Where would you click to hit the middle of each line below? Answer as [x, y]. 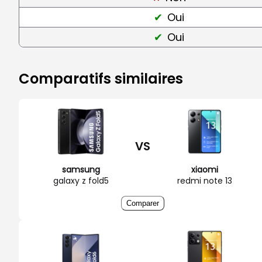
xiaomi [205, 169]
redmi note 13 [205, 180]
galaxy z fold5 [81, 180]
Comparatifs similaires [101, 78]
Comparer [143, 203]
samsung [81, 169]
